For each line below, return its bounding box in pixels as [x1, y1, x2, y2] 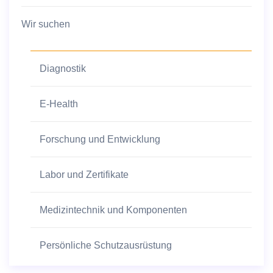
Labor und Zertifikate [40, 169, 129, 180]
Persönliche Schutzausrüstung [40, 239, 172, 250]
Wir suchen [21, 18, 70, 29]
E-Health [40, 98, 78, 109]
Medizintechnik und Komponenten [40, 204, 187, 215]
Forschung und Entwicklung [40, 133, 160, 144]
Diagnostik [40, 63, 86, 74]
